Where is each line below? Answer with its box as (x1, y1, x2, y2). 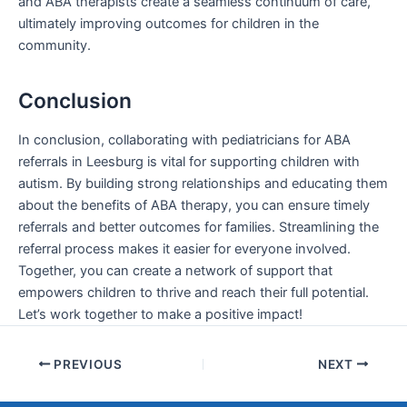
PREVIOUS (50, 356, 123, 372)
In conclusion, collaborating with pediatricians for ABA (18, 132, 351, 149)
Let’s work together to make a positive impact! (18, 306, 303, 323)
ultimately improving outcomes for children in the (18, 15, 319, 33)
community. (18, 37, 91, 55)
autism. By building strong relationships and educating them (18, 175, 388, 193)
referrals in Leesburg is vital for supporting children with (18, 154, 360, 171)
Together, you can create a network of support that (18, 263, 333, 280)
